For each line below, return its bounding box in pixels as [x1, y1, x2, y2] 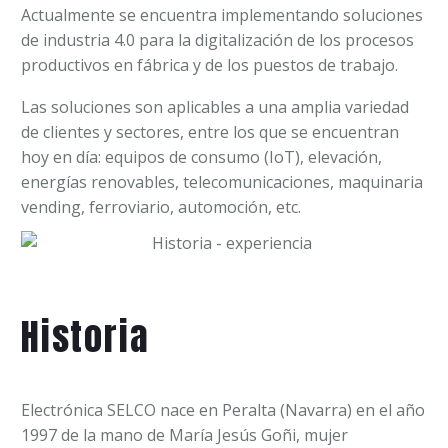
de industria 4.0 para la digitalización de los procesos [21, 28, 414, 51]
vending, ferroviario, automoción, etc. [21, 196, 301, 219]
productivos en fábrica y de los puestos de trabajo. [21, 53, 398, 76]
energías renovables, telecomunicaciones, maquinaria [21, 171, 423, 194]
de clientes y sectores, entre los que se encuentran [21, 121, 399, 144]
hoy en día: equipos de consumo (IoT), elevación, [21, 146, 382, 169]
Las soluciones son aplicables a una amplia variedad [21, 96, 409, 119]
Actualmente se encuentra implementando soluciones [21, 3, 423, 26]
